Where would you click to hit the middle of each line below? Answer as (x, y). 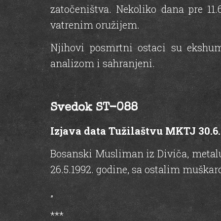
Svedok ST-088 (94, 108)
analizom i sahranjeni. (103, 63)
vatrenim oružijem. (95, 24)
